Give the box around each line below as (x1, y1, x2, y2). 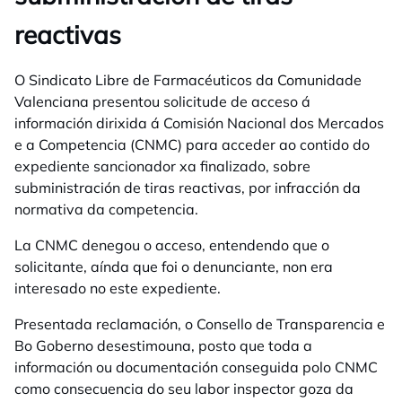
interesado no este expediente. (14, 279, 221, 297)
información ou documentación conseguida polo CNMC (14, 358, 378, 376)
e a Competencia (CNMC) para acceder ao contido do (14, 135, 370, 153)
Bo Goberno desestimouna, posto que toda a (14, 336, 312, 354)
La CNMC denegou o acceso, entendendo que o (14, 236, 329, 254)
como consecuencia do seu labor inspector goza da (14, 380, 354, 398)
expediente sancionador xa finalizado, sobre (14, 157, 310, 175)
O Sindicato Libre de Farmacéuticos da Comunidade (14, 71, 362, 89)
